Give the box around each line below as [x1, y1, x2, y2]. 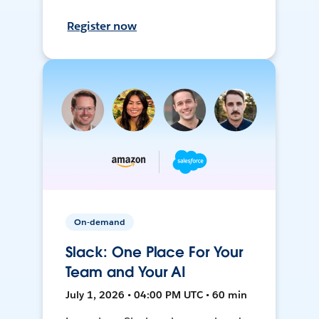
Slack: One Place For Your [66, 243, 243, 262]
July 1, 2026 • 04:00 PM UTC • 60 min [66, 288, 248, 302]
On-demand [74, 216, 126, 229]
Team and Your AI [66, 263, 187, 282]
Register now [67, 19, 137, 34]
